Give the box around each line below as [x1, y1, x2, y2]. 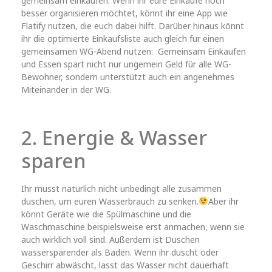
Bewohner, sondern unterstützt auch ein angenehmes [21, 71, 234, 83]
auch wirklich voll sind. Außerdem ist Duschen [21, 234, 200, 246]
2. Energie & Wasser [21, 124, 207, 151]
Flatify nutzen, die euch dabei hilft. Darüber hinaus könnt [21, 20, 244, 32]
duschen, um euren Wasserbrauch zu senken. [21, 195, 199, 208]
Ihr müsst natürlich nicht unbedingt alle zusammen [21, 183, 222, 195]
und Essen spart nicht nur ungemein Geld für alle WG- [21, 58, 231, 70]
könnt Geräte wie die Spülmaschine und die [21, 208, 191, 220]
